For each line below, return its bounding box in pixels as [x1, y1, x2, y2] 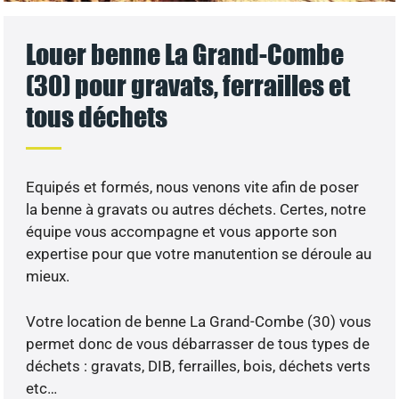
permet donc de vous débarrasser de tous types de [26, 334, 370, 353]
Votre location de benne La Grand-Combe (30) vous [26, 312, 372, 330]
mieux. [26, 267, 70, 286]
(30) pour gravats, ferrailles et [26, 69, 351, 102]
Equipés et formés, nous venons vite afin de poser [26, 178, 360, 197]
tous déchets [26, 100, 168, 134]
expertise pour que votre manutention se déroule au [26, 245, 372, 264]
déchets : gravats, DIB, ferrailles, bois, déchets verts [26, 356, 371, 375]
